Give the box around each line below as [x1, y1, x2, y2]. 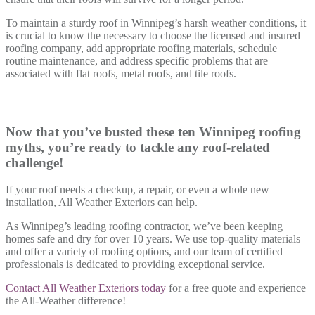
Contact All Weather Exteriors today [6, 282, 166, 295]
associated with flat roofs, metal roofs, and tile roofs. [6, 67, 236, 79]
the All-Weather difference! [6, 295, 126, 307]
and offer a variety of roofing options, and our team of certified [6, 245, 283, 258]
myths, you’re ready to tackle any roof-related [6, 139, 270, 155]
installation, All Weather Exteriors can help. [6, 196, 200, 209]
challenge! [6, 155, 63, 170]
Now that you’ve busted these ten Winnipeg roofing [6, 124, 301, 139]
